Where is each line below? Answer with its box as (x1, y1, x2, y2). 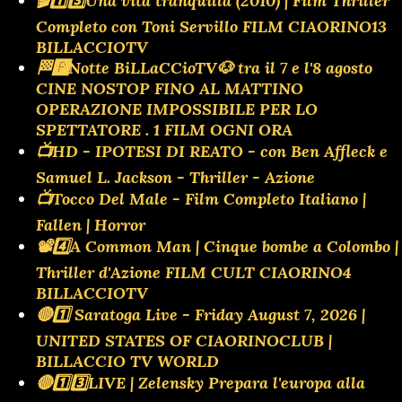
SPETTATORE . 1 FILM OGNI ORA (36, 118, 293, 140)
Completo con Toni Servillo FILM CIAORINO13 (36, 15, 387, 37)
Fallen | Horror (36, 214, 145, 235)
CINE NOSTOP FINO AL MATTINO (36, 77, 303, 99)
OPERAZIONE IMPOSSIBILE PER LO (36, 98, 318, 119)
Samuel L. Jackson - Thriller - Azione (36, 166, 315, 188)
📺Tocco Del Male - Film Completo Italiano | (36, 188, 366, 209)
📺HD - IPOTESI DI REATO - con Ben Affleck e (36, 140, 388, 162)
